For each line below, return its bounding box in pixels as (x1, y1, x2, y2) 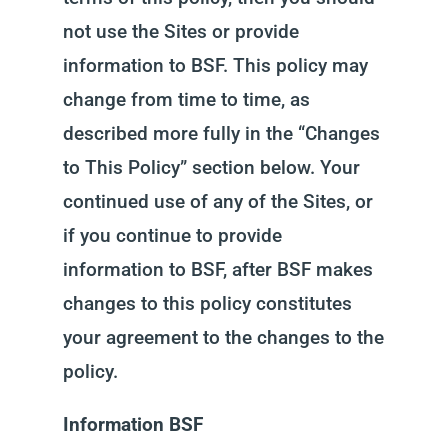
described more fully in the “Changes (62, 122, 380, 145)
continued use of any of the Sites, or (62, 190, 373, 213)
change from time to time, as (62, 88, 310, 111)
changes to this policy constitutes (62, 292, 352, 315)
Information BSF (62, 413, 203, 436)
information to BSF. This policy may (62, 54, 368, 77)
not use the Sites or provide (62, 20, 299, 43)
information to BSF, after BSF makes (62, 258, 373, 281)
